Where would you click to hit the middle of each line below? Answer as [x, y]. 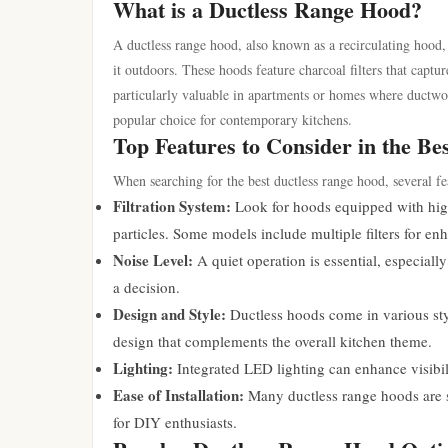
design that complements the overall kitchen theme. [272, 341]
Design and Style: [169, 314]
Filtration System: [172, 206]
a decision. [146, 287]
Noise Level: [153, 260]
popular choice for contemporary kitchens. [232, 119]
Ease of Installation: [178, 395]
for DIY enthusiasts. [175, 422]
